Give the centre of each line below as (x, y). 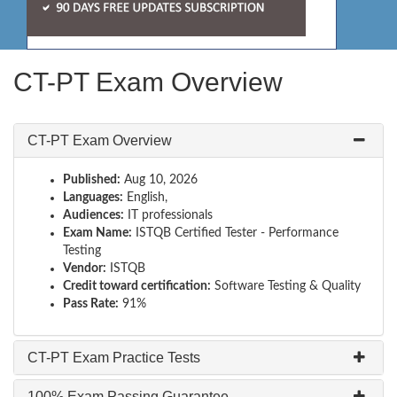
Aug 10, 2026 (159, 180)
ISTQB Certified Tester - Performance (235, 233)
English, (145, 198)
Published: (92, 180)
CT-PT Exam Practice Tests (114, 358)
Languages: (93, 198)
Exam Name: (97, 233)
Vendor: (85, 269)
